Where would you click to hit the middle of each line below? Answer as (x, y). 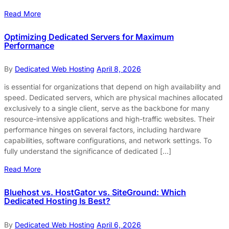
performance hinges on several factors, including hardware (102, 130)
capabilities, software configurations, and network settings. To (108, 141)
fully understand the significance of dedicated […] (88, 151)
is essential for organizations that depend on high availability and (112, 87)
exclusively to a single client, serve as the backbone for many (107, 108)
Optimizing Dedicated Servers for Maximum (89, 37)
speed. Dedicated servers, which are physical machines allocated (113, 98)
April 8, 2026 (119, 69)
